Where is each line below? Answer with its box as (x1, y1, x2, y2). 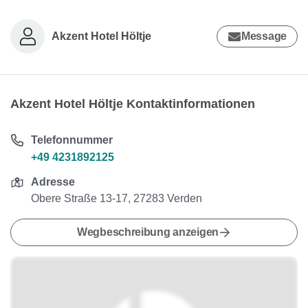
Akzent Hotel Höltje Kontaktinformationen (10, 97, 255, 111)
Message (241, 30, 287, 42)
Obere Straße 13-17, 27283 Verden (31, 192, 203, 204)
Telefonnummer (31, 134, 113, 146)
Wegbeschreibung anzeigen (76, 226, 219, 238)
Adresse (31, 176, 76, 188)
